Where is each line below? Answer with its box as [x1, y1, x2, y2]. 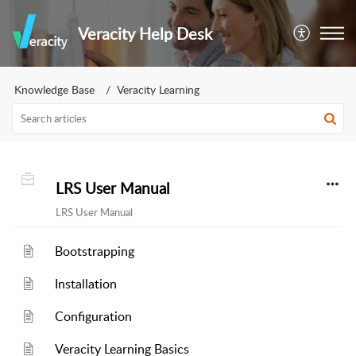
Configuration [55, 308, 133, 325]
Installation [55, 275, 118, 292]
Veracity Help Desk [78, 22, 213, 44]
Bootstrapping [55, 242, 135, 260]
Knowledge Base [14, 82, 95, 97]
